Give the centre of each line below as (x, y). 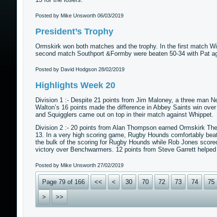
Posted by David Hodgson (67, 69)
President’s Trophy (74, 31)
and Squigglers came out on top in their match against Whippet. (125, 115)
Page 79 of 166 (63, 182)
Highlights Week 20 (75, 85)
